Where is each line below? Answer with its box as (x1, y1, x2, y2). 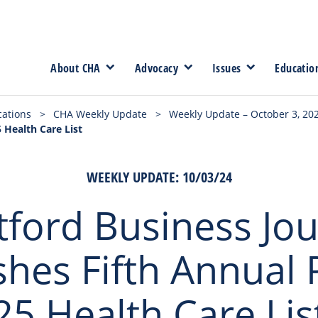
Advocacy (134, 60, 178, 76)
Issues (212, 60, 241, 76)
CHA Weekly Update (53, 107, 147, 121)
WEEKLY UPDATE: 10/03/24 (86, 168, 232, 187)
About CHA (50, 60, 101, 76)
